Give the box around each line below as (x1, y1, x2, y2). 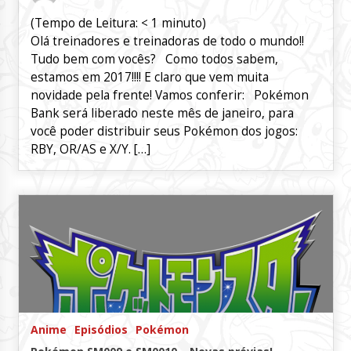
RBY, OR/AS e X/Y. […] (30, 141, 150, 157)
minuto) (161, 15, 206, 31)
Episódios (74, 322, 128, 337)
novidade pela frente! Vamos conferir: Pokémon (30, 87, 309, 103)
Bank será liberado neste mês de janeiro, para (30, 105, 294, 121)
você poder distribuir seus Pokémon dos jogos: (30, 123, 298, 139)
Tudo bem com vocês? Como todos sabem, (30, 51, 278, 67)
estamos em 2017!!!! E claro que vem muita (30, 69, 269, 85)
